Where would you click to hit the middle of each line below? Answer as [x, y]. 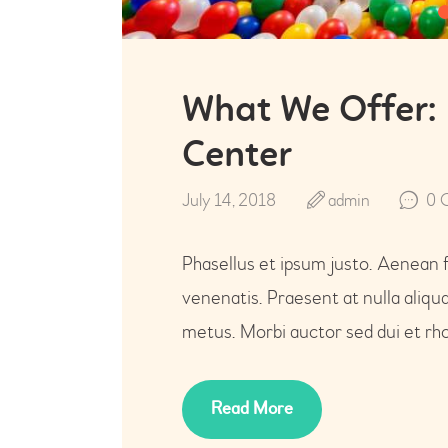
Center [237, 157]
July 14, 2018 [229, 200]
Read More [251, 409]
